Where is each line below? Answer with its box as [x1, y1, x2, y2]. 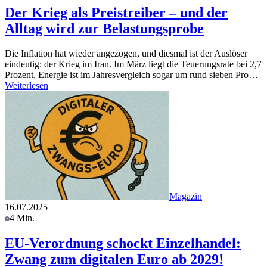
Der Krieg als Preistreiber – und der [5, 4, 228, 20]
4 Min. [10, 213, 35, 223]
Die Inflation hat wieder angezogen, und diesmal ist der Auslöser [5, 48, 247, 59]
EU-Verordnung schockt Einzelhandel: [5, 235, 241, 252]
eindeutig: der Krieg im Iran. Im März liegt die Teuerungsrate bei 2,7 [5, 59, 262, 70]
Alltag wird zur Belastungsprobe [5, 20, 204, 36]
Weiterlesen [5, 80, 48, 91]
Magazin [169, 191, 202, 202]
